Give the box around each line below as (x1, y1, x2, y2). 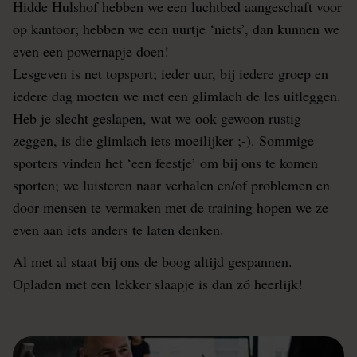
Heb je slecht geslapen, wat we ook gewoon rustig (13, 108, 301, 127)
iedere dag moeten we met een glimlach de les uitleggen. (13, 86, 341, 105)
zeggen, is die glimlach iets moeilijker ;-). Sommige (13, 131, 314, 150)
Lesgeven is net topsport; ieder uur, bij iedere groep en (13, 64, 328, 83)
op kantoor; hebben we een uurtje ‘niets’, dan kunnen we (13, 19, 339, 38)
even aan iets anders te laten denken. (13, 220, 224, 239)
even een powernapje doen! (13, 41, 169, 61)
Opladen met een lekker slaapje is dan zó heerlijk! (13, 274, 303, 293)
